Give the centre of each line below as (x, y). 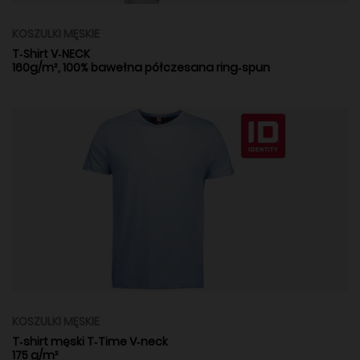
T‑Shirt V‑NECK (51, 54)
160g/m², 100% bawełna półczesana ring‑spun (141, 68)
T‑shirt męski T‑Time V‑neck (90, 342)
